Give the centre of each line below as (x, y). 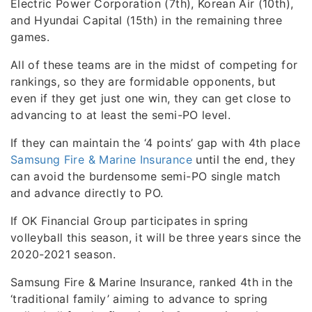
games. (30, 37)
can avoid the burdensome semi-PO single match (146, 176)
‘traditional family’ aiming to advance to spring (139, 298)
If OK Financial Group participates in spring (130, 220)
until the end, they (243, 159)
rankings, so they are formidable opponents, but (143, 81)
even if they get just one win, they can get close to (151, 98)
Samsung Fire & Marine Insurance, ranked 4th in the (152, 282)
